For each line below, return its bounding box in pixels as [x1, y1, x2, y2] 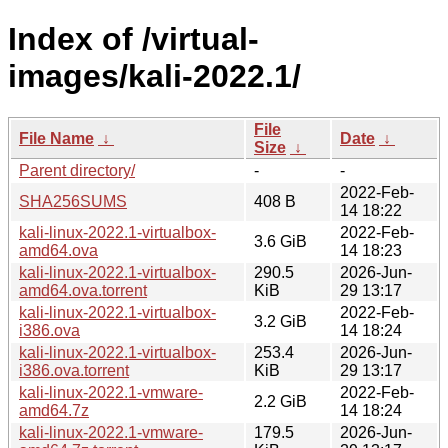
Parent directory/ [19, 161, 135, 179]
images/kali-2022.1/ [8, 58, 301, 95]
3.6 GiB [254, 232, 307, 250]
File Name [19, 129, 94, 147]
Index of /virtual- [8, 21, 259, 58]
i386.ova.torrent [19, 361, 129, 379]
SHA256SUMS [19, 192, 127, 210]
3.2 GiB [254, 312, 307, 330]
